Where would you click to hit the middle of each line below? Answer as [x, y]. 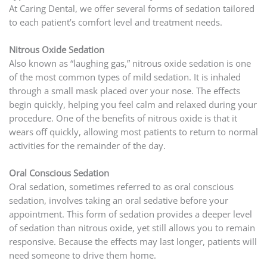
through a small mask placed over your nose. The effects [124, 91]
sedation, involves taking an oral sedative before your [118, 201]
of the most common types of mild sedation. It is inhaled [125, 77]
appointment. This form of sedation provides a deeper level [130, 214]
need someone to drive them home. [82, 255]
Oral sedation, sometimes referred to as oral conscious [121, 187]
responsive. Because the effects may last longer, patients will [133, 242]
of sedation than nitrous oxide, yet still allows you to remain [132, 228]
